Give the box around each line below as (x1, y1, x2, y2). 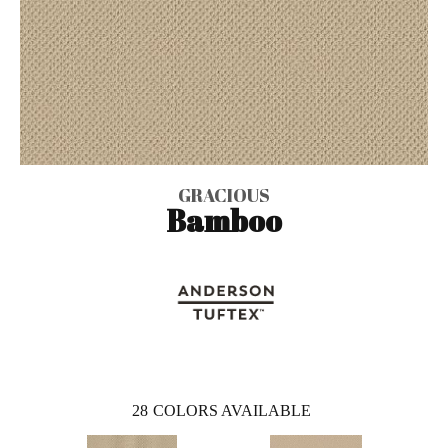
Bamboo (166, 199, 282, 241)
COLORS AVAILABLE (153, 401, 311, 419)
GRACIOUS (178, 182, 270, 207)
